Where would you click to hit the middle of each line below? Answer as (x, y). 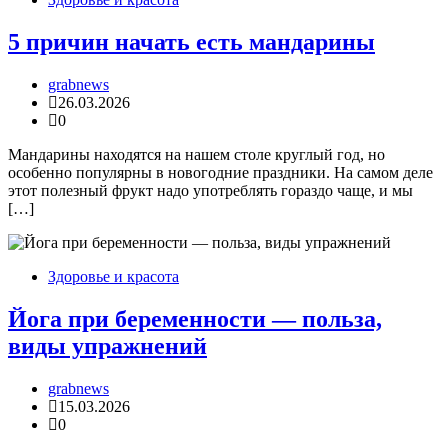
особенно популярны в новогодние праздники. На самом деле (220, 172)
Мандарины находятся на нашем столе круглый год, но (196, 154)
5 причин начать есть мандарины (191, 41)
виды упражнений (107, 345)
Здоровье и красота (113, 276)
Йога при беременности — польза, (195, 318)
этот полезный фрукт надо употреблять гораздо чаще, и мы (210, 190)
